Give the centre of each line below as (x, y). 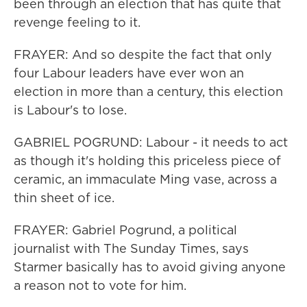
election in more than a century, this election (148, 91)
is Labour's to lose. (70, 110)
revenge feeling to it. (77, 22)
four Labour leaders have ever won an (129, 73)
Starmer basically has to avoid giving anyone (150, 267)
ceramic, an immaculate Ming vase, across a (145, 179)
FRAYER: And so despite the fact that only (143, 54)
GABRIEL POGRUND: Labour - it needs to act (151, 142)
